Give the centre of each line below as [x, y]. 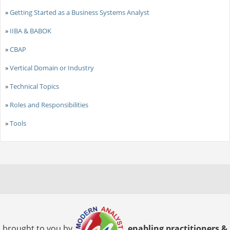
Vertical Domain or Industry [52, 68]
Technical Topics [34, 86]
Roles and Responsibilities [49, 104]
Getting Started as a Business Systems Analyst [79, 12]
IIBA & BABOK [30, 31]
